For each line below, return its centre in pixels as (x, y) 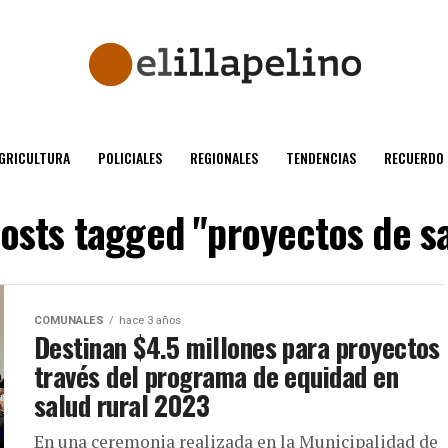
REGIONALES (223, 157)
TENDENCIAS (320, 157)
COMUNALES (69, 320)
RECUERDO (413, 157)
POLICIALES (129, 157)
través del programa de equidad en (216, 376)
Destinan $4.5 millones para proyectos (237, 347)
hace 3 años (150, 320)
